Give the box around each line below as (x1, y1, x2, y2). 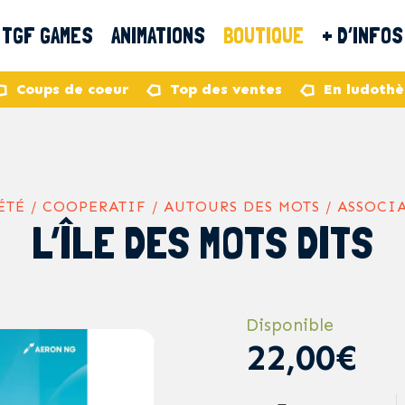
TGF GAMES (2, 23, 93, 49)
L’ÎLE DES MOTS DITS (31, 216, 373, 269)
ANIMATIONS (111, 23, 205, 49)
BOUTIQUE (223, 23, 304, 49)
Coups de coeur (16, 80, 128, 98)
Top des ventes (170, 80, 282, 98)
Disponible (246, 315, 334, 335)
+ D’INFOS (322, 23, 403, 49)
